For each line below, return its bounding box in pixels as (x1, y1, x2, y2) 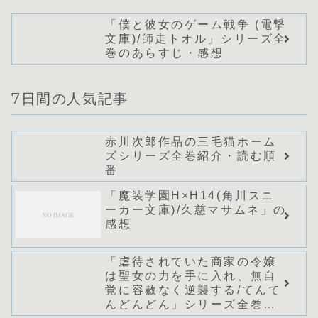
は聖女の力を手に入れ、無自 (105, 269, 277, 282)
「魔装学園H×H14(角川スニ (105, 189, 275, 202)
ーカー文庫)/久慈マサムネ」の (105, 203, 287, 216)
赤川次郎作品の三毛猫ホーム (105, 135, 277, 148)
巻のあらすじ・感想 (105, 46, 224, 59)
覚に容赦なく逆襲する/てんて (105, 283, 282, 296)
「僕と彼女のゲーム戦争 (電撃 (105, 18, 287, 31)
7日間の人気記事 (11, 89, 128, 107)
